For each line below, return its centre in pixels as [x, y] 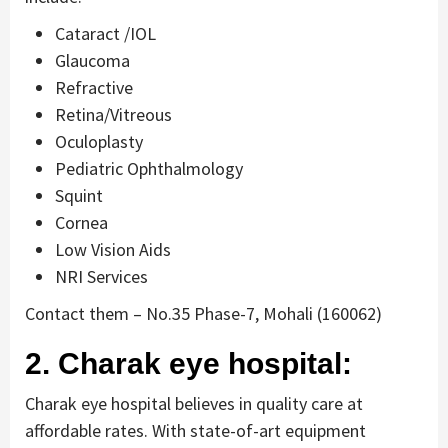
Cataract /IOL [105, 33]
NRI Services [101, 276]
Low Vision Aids [113, 249]
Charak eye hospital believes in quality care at [194, 403]
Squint [79, 195]
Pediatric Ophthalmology [149, 168]
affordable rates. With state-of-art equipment [195, 430]
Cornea [81, 222]
